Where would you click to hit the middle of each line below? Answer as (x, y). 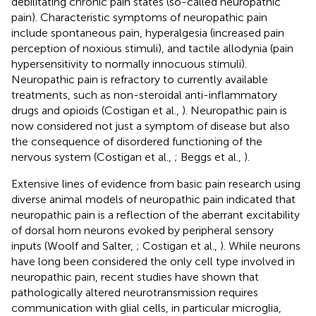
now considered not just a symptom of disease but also (151, 126)
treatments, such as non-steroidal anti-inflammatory (144, 95)
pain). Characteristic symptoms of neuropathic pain (139, 17)
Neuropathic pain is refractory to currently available (140, 79)
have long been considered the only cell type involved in (153, 261)
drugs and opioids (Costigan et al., (97, 110)
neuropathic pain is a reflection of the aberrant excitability (156, 214)
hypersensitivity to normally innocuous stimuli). (129, 63)
